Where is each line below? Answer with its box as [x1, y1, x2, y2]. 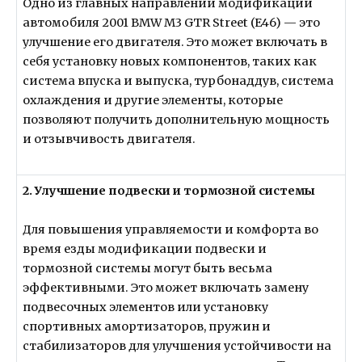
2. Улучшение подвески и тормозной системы [23, 183, 316, 198]
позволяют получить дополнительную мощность [23, 112, 330, 128]
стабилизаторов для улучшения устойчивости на [23, 339, 332, 354]
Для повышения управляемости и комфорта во [23, 222, 319, 238]
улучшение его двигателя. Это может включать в [23, 35, 328, 50]
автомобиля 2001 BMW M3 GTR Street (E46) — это [23, 15, 321, 31]
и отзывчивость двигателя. [23, 132, 196, 147]
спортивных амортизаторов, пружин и [23, 319, 271, 335]
